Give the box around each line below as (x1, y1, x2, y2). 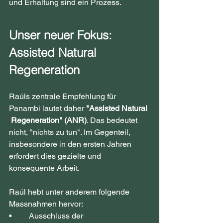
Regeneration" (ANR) (9, 115, 87, 125)
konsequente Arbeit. (9, 163, 80, 173)
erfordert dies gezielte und (9, 151, 103, 161)
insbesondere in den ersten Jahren (9, 139, 133, 149)
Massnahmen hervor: (9, 199, 83, 209)
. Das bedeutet (87, 115, 139, 125)
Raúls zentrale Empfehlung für (9, 91, 118, 101)
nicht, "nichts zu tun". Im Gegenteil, (9, 127, 132, 137)
